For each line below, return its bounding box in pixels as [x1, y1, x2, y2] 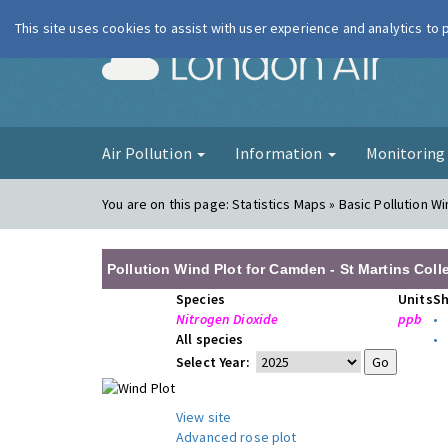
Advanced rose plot [176, 428, 297, 446]
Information [234, 143, 326, 163]
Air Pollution [102, 143, 195, 163]
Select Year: [176, 353, 253, 371]
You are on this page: [102, 195, 233, 213]
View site [176, 408, 232, 426]
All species [176, 330, 244, 348]
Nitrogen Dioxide [176, 310, 279, 328]
